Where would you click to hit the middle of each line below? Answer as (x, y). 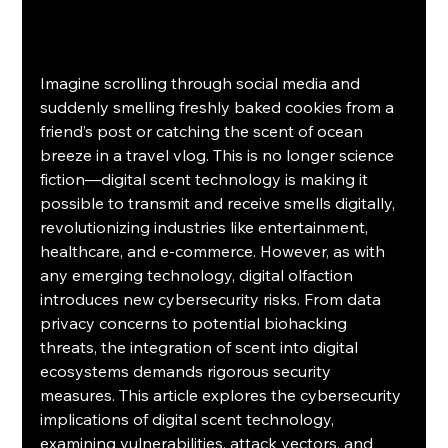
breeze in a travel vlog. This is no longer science (219, 155)
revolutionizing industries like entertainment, (206, 227)
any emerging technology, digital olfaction (199, 275)
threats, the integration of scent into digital (201, 347)
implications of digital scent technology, (189, 419)
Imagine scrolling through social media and (202, 83)
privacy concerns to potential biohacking (196, 323)
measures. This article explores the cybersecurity (223, 395)
